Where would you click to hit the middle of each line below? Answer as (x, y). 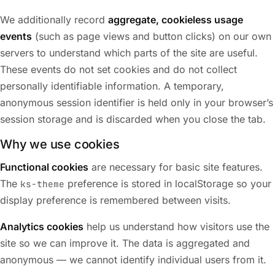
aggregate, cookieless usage (176, 20)
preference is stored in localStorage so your (168, 184)
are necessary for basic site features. (176, 167)
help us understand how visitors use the (176, 227)
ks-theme (42, 184)
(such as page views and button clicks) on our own (152, 36)
